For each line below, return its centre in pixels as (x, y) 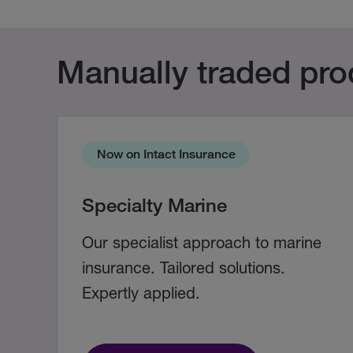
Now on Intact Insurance (166, 154)
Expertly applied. (141, 293)
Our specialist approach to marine (202, 243)
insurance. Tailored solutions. (184, 268)
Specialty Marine (154, 205)
